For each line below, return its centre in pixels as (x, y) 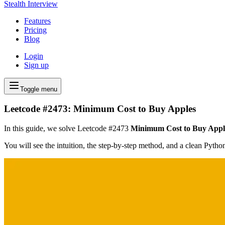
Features (37, 21)
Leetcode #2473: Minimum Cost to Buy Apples (100, 109)
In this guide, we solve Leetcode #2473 (67, 129)
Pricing (35, 30)
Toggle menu (39, 89)
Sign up (36, 65)
